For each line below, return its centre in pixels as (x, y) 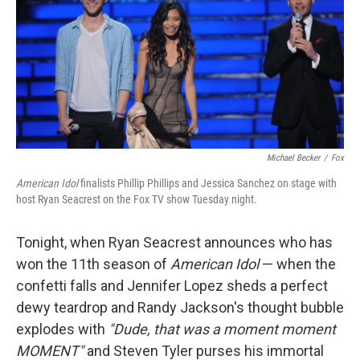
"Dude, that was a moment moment (222, 329)
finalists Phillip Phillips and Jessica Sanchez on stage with (207, 184)
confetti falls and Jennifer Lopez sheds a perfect (172, 286)
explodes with (62, 329)
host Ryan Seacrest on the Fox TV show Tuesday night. (137, 200)
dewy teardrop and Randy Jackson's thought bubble (180, 308)
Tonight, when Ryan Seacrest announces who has (174, 243)
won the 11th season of (93, 264)
